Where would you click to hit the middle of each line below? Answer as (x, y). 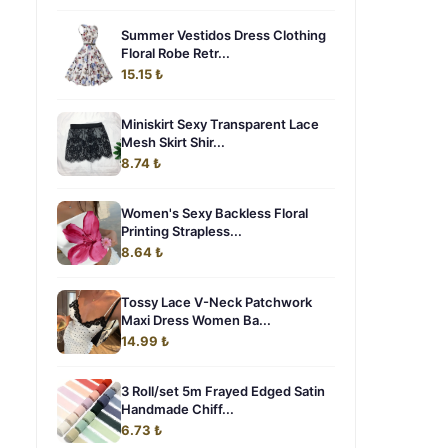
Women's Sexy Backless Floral (214, 213)
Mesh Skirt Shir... (173, 142)
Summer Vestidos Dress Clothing (223, 35)
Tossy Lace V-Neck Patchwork (216, 302)
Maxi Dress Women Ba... (196, 320)
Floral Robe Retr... (175, 53)
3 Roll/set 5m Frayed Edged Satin (223, 391)
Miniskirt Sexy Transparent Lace (220, 124)
